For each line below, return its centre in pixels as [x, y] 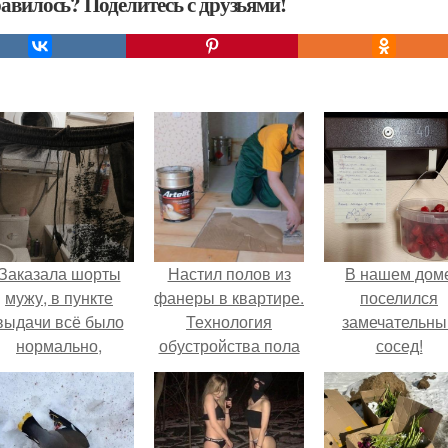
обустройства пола [229, 345]
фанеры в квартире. [229, 297]
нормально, [59, 345]
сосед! [399, 345]
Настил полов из [229, 273]
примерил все [59, 369]
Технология [229, 321]
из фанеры [229, 369]
